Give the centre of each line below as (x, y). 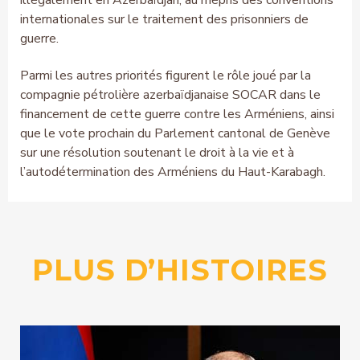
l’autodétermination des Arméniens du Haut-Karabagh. (173, 172)
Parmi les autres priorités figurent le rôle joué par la (166, 76)
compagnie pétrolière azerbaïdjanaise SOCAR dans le (170, 95)
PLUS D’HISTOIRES (180, 270)
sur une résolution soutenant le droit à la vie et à (157, 153)
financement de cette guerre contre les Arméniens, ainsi (177, 115)
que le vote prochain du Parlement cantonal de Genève (175, 134)
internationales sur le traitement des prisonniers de (164, 20)
